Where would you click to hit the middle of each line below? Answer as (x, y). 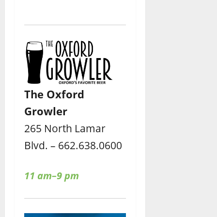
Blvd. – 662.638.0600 (73, 145)
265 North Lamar (65, 128)
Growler (46, 111)
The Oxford (54, 94)
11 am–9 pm (52, 176)
